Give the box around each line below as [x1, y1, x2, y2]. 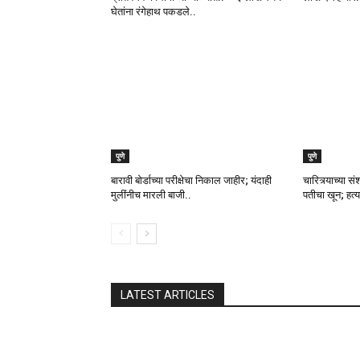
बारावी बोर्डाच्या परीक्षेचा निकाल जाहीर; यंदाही [111, 174, 272, 187]
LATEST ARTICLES [121, 288, 215, 302]
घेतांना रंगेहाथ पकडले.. [111, 6, 196, 18]
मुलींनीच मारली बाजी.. [111, 189, 191, 202]
